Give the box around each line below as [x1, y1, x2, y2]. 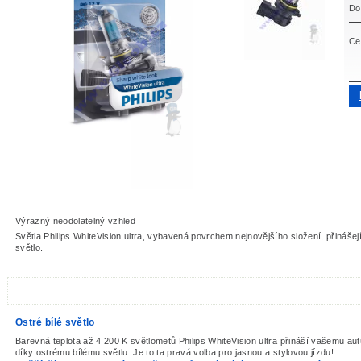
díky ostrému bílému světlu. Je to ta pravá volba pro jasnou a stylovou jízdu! [15, 346, 334, 357]
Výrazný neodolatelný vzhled [15, 216, 136, 226]
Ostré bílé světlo [15, 317, 95, 329]
